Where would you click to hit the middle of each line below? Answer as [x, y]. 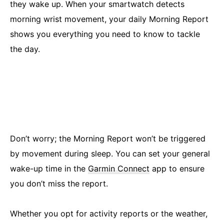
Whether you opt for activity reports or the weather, [109, 213]
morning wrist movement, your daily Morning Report [109, 19]
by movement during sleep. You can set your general [110, 153]
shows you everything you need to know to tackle [105, 34]
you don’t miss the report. [59, 183]
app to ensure [177, 168]
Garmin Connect [119, 168]
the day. [25, 49]
